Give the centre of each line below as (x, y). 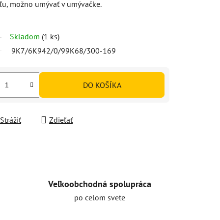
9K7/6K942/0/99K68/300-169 (64, 50)
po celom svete (99, 197)
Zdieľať (61, 120)
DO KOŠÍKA (102, 85)
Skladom (26, 36)
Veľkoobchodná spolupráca (99, 184)
